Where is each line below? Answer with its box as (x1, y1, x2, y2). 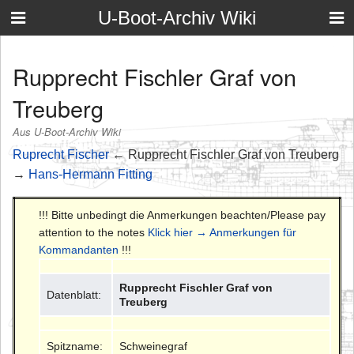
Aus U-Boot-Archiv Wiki (13, 124, 121, 140)
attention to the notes (39, 225, 148, 239)
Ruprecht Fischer (13, 147, 109, 161)
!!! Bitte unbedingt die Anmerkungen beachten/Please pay (39, 208, 326, 221)
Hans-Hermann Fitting (28, 167, 153, 181)
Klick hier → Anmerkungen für (148, 225, 296, 239)
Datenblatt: (47, 288, 102, 301)
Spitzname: (47, 339, 104, 352)
